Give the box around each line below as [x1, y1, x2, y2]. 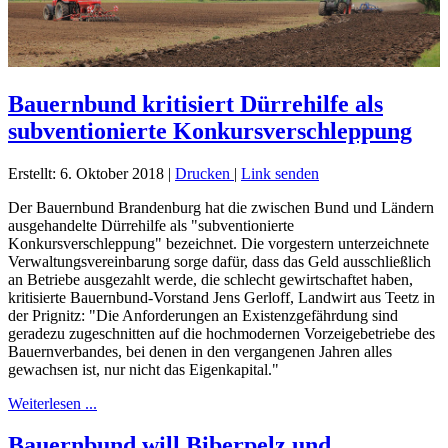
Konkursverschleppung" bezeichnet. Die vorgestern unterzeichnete [8, 234, 429, 252]
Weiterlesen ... [8, 394, 97, 412]
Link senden [241, 164, 319, 182]
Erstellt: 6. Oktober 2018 [8, 164, 164, 182]
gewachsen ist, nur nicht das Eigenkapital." [8, 360, 279, 378]
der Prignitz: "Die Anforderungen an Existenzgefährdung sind [8, 306, 398, 324]
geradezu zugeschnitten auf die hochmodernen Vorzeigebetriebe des [8, 324, 435, 342]
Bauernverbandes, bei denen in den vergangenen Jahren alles [8, 342, 392, 360]
